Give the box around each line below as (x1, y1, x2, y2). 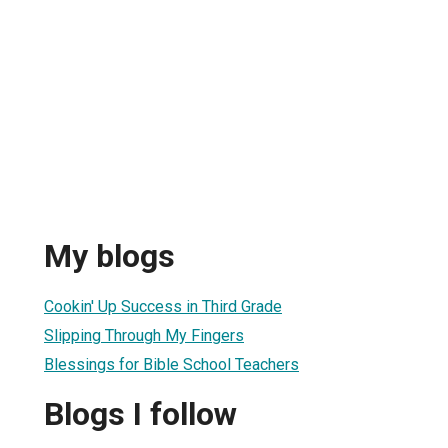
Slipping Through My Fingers (44, 325, 244, 345)
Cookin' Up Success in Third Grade (44, 296, 282, 316)
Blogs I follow (44, 395, 237, 434)
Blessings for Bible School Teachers (44, 354, 299, 374)
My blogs (44, 237, 175, 276)
